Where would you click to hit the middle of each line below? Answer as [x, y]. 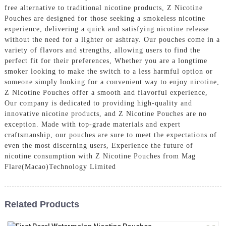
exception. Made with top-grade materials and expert [92, 124]
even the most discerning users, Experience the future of [99, 145]
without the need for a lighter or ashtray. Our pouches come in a [112, 39]
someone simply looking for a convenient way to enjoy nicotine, [112, 82]
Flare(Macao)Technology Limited [60, 166]
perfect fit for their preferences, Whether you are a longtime [106, 61]
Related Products [42, 204]
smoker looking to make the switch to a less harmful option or [108, 71]
